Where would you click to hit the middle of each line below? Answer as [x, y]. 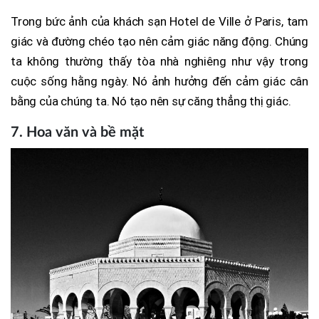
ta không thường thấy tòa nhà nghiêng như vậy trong [159, 62]
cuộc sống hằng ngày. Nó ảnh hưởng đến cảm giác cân [159, 82]
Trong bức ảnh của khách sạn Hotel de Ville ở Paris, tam [159, 22]
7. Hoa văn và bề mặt [77, 133]
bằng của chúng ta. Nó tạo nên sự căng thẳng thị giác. [151, 101]
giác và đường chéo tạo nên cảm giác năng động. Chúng [159, 42]
